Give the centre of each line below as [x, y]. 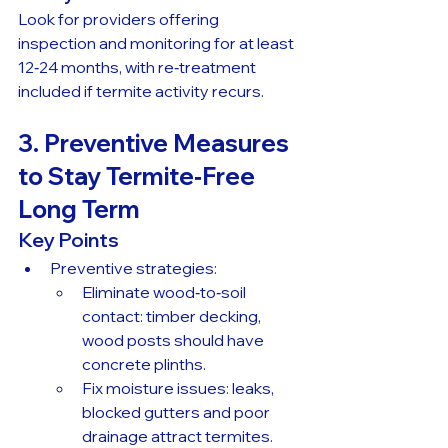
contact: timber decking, [173, 315]
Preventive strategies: [133, 267]
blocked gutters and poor [177, 411]
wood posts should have [174, 339]
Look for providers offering [120, 18]
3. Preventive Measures [156, 142]
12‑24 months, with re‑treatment [138, 66]
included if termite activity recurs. [141, 90]
